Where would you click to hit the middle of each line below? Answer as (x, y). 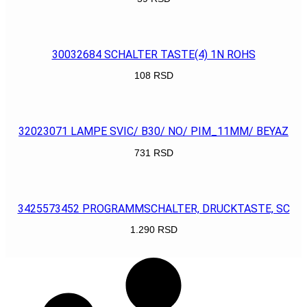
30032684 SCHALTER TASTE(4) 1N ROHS (153, 54)
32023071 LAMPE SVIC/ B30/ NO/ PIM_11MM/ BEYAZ (153, 132)
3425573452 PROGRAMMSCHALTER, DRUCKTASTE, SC (153, 208)
